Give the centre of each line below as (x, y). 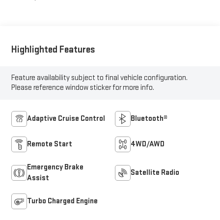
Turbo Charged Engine (62, 201)
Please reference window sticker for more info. (82, 87)
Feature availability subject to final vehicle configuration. (99, 78)
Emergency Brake (55, 167)
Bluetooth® (149, 119)
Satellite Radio (155, 173)
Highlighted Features (53, 49)
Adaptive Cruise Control (66, 119)
